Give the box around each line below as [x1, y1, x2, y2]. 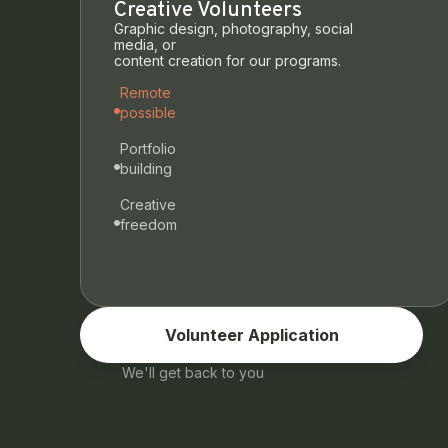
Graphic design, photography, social [114, 19, 353, 37]
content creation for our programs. [114, 51, 341, 69]
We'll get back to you [122, 364, 265, 382]
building [120, 160, 172, 178]
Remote [120, 84, 171, 102]
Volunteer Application [164, 325, 339, 346]
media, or [114, 35, 176, 53]
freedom [120, 216, 177, 234]
